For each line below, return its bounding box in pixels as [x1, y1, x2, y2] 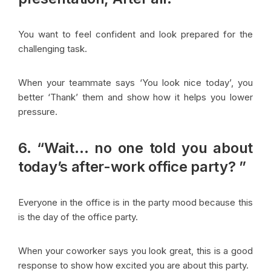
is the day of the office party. [18, 211, 140, 223]
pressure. [18, 105, 57, 117]
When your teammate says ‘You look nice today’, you [18, 76, 253, 88]
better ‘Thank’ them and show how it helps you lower [18, 91, 253, 103]
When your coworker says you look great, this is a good [18, 244, 253, 256]
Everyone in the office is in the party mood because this [18, 196, 253, 208]
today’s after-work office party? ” [18, 157, 246, 175]
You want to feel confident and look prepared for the [18, 28, 253, 40]
